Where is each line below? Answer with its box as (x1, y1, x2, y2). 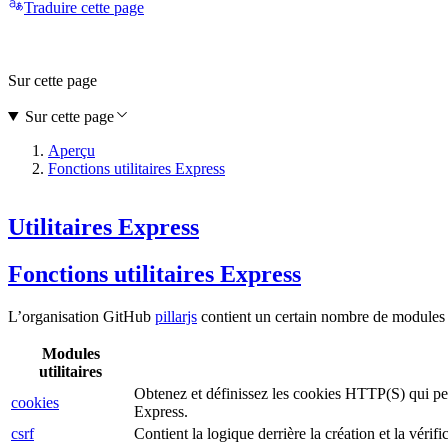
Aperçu (48, 141, 95, 159)
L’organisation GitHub (8, 307, 155, 325)
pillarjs (155, 307, 197, 325)
